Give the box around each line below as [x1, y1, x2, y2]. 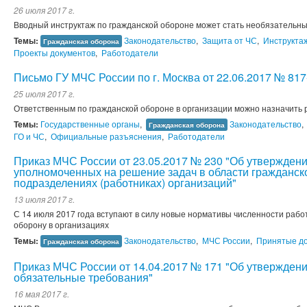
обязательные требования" [14, 269, 153, 286]
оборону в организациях [14, 219, 113, 231]
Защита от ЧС [202, 34, 257, 47]
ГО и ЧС [14, 130, 45, 143]
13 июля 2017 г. [14, 193, 75, 206]
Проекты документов [14, 47, 95, 59]
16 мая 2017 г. [14, 288, 69, 300]
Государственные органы [40, 118, 140, 130]
